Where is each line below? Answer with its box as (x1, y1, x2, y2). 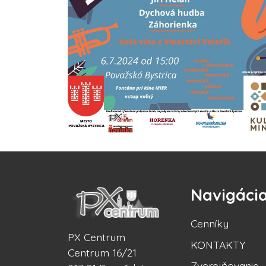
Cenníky (190, 216, 229, 230)
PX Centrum (68, 230, 125, 244)
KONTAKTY (190, 237, 245, 251)
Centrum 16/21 (68, 246, 137, 259)
